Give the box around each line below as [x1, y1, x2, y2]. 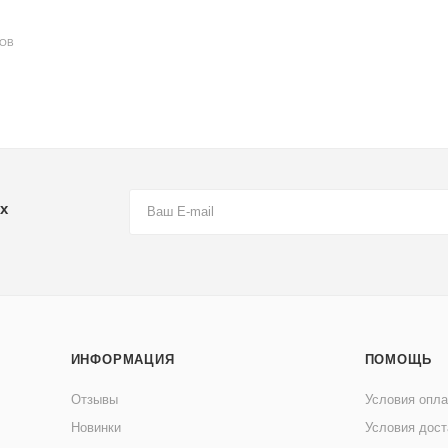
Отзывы [70, 392, 118, 408]
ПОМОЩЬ [364, 352, 432, 368]
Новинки [70, 420, 121, 436]
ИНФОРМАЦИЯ [70, 352, 175, 368]
